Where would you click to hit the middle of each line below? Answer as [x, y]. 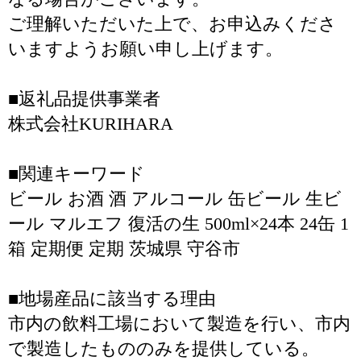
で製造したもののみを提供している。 [164, 349]
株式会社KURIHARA [91, 124]
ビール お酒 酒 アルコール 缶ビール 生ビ [175, 199]
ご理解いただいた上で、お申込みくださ [172, 24]
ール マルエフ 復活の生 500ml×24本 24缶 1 [178, 224]
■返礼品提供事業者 [84, 99]
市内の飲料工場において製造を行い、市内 [179, 324]
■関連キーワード [77, 174]
